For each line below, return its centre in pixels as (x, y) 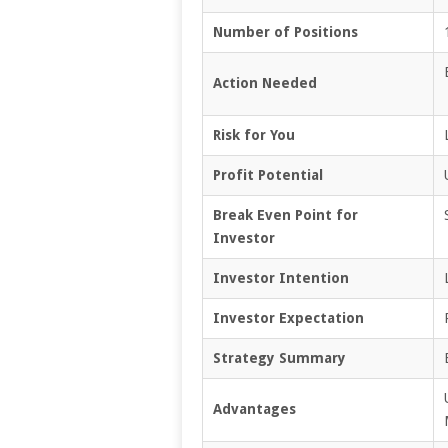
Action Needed (265, 82)
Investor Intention (281, 277)
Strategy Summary (279, 357)
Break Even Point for (285, 214)
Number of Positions (285, 31)
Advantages (254, 408)
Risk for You (254, 134)
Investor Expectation (288, 317)
